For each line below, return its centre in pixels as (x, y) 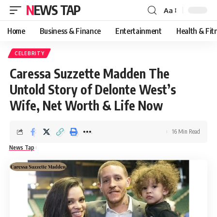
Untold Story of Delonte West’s (93, 89)
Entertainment (138, 31)
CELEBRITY (30, 53)
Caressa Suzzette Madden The (90, 73)
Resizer (175, 28)
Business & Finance (70, 31)
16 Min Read (186, 132)
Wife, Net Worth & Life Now (86, 105)
